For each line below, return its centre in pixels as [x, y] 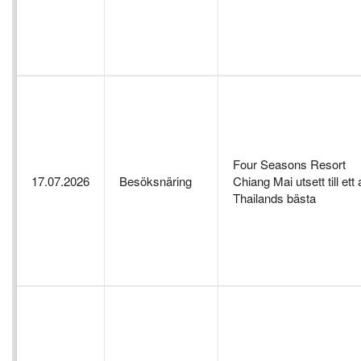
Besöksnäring [156, 181]
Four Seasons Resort [289, 164]
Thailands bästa [274, 198]
